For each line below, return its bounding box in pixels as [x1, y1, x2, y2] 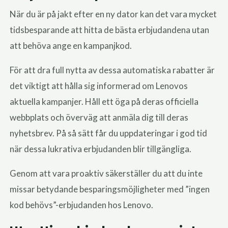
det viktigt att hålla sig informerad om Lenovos [10, 80, 188, 92]
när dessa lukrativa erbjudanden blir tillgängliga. [10, 144, 192, 155]
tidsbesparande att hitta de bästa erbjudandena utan [10, 24, 210, 36]
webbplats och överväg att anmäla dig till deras [10, 112, 189, 123]
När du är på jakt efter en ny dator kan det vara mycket [10, 9, 217, 20]
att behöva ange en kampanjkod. [10, 40, 132, 51]
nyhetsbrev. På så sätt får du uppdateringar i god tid [10, 128, 208, 139]
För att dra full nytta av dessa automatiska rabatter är [10, 65, 215, 76]
